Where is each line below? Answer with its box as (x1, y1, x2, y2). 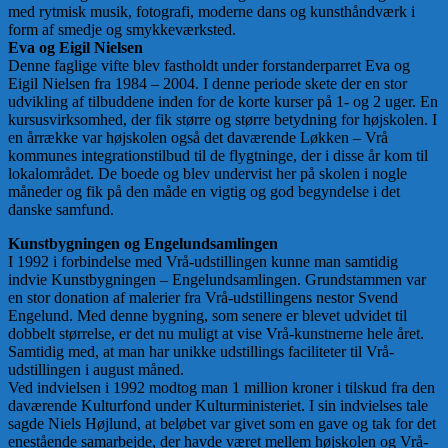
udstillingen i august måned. (8, 361, 184, 379)
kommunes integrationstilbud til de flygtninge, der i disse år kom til (8, 147, 428, 165)
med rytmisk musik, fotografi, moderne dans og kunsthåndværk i (8, 3, 415, 21)
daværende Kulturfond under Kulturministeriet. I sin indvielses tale (8, 397, 428, 415)
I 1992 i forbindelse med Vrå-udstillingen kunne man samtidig (8, 253, 398, 271)
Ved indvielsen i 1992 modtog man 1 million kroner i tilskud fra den (8, 379, 435, 397)
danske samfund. (8, 201, 114, 219)
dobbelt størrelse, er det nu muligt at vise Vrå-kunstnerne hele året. (8, 325, 424, 343)
